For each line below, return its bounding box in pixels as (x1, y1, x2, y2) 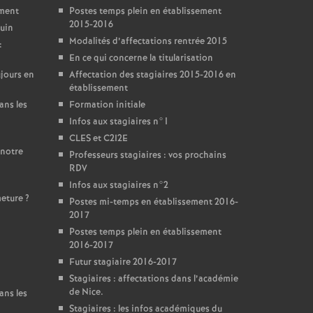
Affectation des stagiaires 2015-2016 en (68, 68, 236, 82)
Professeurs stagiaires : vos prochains (68, 149, 226, 162)
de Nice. (68, 286, 103, 299)
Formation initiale (68, 99, 145, 112)
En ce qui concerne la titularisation (68, 52, 213, 65)
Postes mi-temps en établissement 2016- (68, 196, 238, 209)
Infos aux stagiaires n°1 (68, 115, 169, 129)
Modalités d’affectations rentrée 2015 (68, 35, 227, 48)
